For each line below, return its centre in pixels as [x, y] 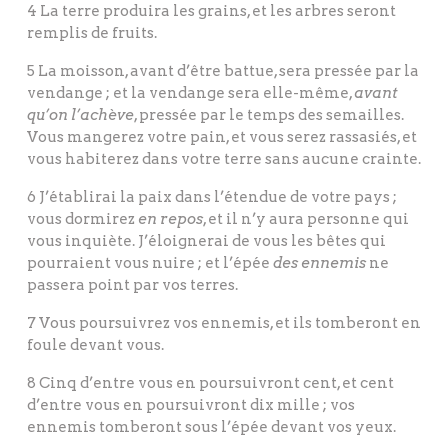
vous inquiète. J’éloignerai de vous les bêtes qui [206, 241]
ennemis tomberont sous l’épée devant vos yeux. [211, 427]
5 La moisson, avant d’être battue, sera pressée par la [223, 71]
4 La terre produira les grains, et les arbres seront [211, 11]
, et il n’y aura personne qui [306, 219]
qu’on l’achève [80, 115]
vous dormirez [82, 219]
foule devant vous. [95, 345]
